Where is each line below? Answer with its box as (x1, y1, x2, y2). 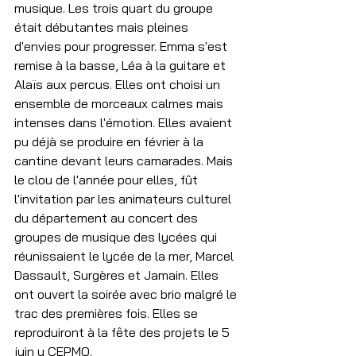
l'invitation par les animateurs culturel (14, 191, 234, 207)
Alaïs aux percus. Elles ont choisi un (14, 76, 223, 92)
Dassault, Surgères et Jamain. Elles (14, 267, 222, 283)
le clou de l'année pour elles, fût (14, 172, 201, 188)
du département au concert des (14, 210, 201, 226)
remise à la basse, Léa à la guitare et (14, 57, 229, 73)
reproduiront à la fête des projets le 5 (14, 324, 233, 340)
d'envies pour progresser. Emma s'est (14, 38, 230, 54)
